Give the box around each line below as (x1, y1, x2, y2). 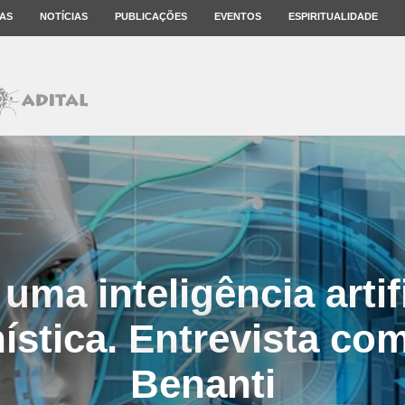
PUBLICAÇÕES (115, 11, 187, 22)
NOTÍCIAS (40, 11, 88, 22)
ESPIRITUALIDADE (288, 11, 378, 22)
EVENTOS (214, 11, 261, 22)
